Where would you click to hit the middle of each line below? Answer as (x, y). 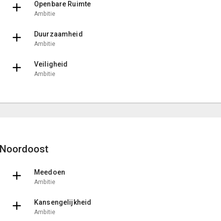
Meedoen (50, 172)
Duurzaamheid (58, 34)
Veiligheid (51, 64)
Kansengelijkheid (63, 202)
